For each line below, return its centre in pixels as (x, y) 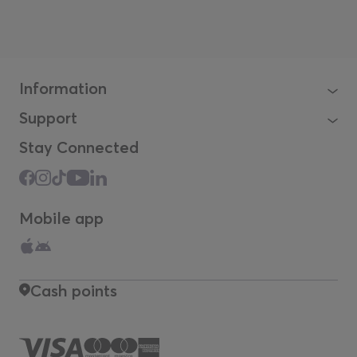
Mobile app (61, 218)
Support (48, 118)
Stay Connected (79, 147)
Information (63, 88)
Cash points (74, 290)
